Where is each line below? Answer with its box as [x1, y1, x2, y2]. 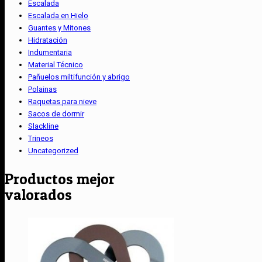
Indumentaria [28, 47, 72, 57]
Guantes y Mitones [28, 23, 91, 32]
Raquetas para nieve [28, 96, 96, 106]
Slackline [28, 121, 58, 130]
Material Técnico [28, 60, 83, 69]
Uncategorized [28, 146, 78, 155]
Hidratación [28, 35, 67, 44]
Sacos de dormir [28, 109, 84, 118]
